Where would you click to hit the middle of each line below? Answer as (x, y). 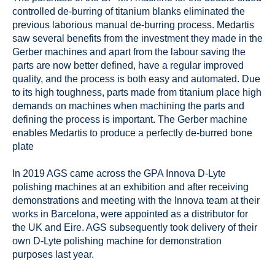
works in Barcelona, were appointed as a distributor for (130, 214)
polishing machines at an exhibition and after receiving (130, 187)
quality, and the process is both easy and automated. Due (136, 79)
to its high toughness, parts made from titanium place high (137, 92)
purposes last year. (53, 254)
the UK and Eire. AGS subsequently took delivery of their (135, 227)
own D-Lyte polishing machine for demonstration (117, 241)
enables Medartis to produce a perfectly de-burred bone (132, 133)
